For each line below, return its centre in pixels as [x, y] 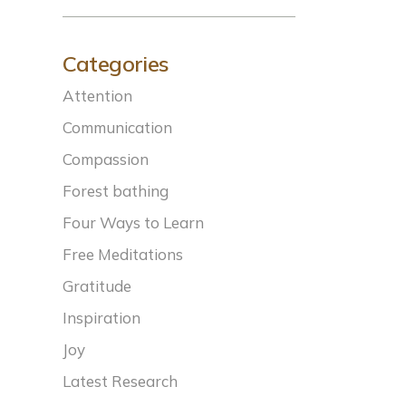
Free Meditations [122, 254]
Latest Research [120, 381]
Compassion [105, 159]
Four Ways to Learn [133, 222]
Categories [116, 63]
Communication [117, 127]
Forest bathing [115, 191]
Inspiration [101, 318]
